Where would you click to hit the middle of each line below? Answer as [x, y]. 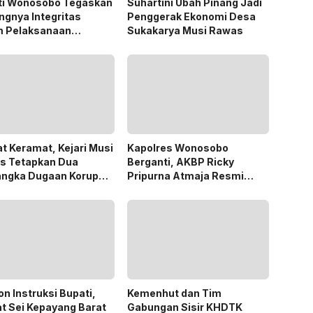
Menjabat [151, 190]
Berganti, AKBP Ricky [180, 162]
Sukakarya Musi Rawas [185, 31]
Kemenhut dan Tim [174, 293]
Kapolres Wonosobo [177, 148]
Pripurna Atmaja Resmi [185, 176]
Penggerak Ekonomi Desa [191, 17]
